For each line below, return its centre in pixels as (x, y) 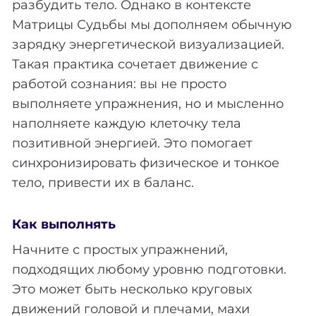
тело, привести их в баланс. (103, 183)
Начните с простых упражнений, (120, 249)
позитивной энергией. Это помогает (132, 144)
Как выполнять (64, 224)
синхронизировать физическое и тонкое (146, 163)
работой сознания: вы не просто (119, 84)
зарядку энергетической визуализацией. (148, 45)
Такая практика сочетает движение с (135, 65)
